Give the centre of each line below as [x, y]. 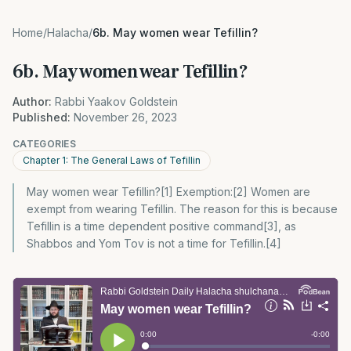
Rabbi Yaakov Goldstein [116, 101]
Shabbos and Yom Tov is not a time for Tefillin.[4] [154, 243]
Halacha [68, 33]
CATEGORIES [44, 144]
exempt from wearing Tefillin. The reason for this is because [182, 209]
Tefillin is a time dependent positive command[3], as [161, 226]
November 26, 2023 [125, 117]
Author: [32, 101]
